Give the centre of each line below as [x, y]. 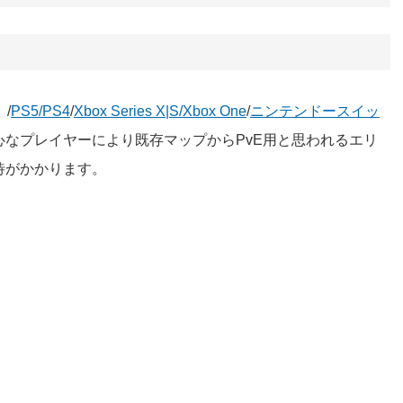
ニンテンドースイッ [315, 110]
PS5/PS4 [40, 110]
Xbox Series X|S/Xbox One [160, 110]
